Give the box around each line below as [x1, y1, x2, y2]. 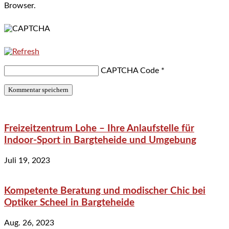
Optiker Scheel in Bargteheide [4, 197, 134, 208]
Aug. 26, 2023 [4, 218, 54, 227]
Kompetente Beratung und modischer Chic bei [4, 186, 205, 196]
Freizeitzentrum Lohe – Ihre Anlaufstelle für [4, 124, 194, 134]
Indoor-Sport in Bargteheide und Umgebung [4, 135, 196, 146]
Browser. [4, 1, 36, 10]
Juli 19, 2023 [4, 156, 50, 165]
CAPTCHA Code [101, 66, 159, 75]
